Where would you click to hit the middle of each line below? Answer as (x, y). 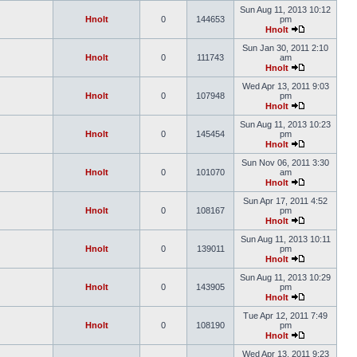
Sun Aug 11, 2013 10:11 (285, 239)
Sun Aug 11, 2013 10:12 (285, 10)
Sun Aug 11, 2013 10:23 (285, 124)
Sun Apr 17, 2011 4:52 (285, 201)
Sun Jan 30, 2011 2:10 (285, 48)
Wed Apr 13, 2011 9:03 (285, 86)
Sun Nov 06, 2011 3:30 (285, 163)
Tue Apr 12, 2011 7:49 (285, 316)
